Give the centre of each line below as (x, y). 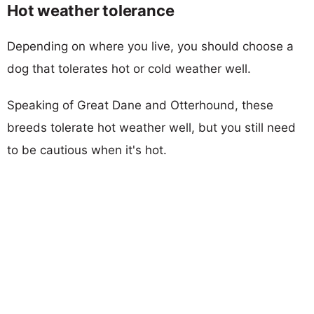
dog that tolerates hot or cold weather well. (129, 68)
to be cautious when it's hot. (87, 150)
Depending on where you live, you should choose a (150, 46)
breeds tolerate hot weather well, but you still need (151, 127)
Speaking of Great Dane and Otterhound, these (140, 105)
